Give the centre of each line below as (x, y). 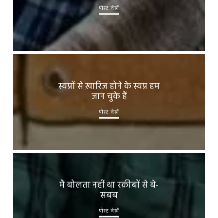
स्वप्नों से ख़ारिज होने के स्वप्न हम (109, 87)
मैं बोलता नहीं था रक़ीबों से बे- (109, 185)
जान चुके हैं (109, 97)
